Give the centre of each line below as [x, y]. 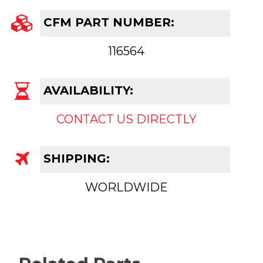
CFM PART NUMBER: [107, 22]
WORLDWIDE [126, 187]
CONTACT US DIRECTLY [126, 119]
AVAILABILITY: [87, 90]
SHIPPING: [75, 158]
